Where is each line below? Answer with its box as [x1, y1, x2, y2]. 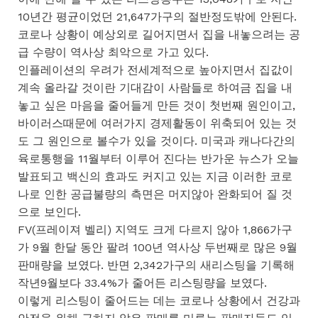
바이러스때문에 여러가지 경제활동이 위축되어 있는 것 [18, 116, 297, 130]
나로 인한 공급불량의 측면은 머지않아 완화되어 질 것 [18, 187, 292, 201]
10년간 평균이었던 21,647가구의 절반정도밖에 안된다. [18, 9, 297, 23]
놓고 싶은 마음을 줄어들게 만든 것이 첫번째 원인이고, [18, 98, 295, 112]
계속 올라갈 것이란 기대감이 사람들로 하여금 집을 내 [18, 80, 292, 94]
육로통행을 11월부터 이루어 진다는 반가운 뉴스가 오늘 [18, 151, 299, 165]
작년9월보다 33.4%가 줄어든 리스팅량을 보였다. [18, 275, 267, 290]
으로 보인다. [18, 204, 81, 219]
